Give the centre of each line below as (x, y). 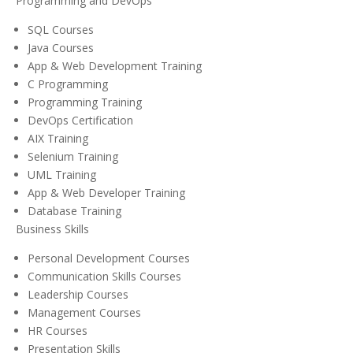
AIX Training (58, 139)
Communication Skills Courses (104, 277)
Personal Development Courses (109, 258)
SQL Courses (61, 30)
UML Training (62, 175)
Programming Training (85, 102)
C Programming (68, 84)
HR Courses (58, 331)
